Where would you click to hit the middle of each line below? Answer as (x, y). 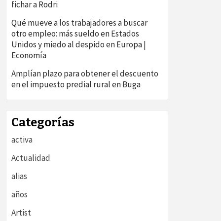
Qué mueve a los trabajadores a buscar (79, 23)
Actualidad (31, 158)
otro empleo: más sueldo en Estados (75, 34)
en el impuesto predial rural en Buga (76, 85)
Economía (29, 55)
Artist (21, 213)
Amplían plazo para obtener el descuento (85, 74)
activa (22, 140)
